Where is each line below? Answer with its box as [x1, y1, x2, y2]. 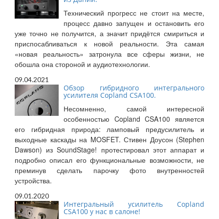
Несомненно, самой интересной [64, 104, 204, 114]
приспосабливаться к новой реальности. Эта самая [15, 39, 204, 49]
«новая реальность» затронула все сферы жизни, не [15, 49, 204, 59]
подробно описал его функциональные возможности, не [15, 155, 204, 165]
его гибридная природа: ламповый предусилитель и [15, 124, 204, 134]
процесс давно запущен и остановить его [64, 18, 204, 28]
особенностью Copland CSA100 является [64, 114, 204, 124]
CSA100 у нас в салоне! [64, 207, 140, 217]
